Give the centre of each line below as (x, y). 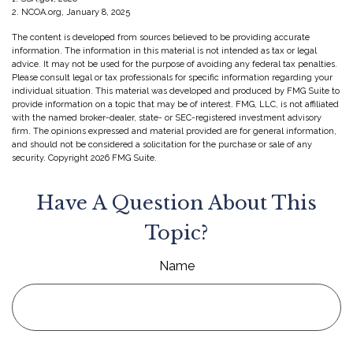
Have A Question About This (176, 203)
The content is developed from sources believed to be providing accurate (161, 37)
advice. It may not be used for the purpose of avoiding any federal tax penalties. (175, 64)
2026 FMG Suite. (124, 158)
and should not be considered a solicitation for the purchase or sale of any (162, 144)
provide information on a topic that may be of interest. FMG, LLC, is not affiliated (175, 104)
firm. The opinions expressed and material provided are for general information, (174, 131)
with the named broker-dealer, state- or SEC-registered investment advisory (167, 117)
